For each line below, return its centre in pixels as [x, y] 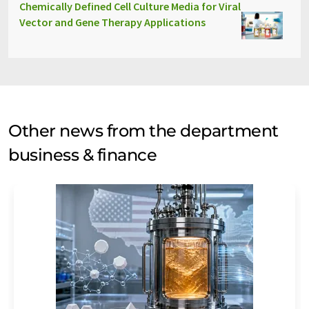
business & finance [83, 155]
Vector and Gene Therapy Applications [112, 22]
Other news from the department [143, 131]
